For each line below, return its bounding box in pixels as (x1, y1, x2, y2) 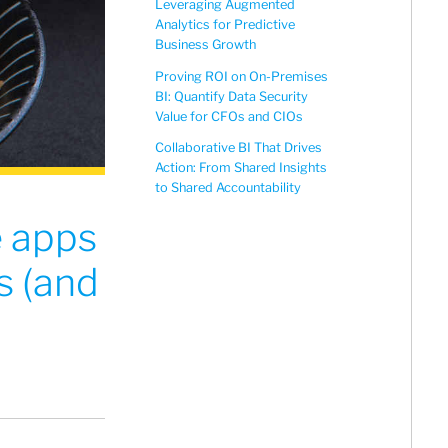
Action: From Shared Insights (155, 159, 327, 175)
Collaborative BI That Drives (155, 139, 322, 155)
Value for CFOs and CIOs (155, 108, 303, 124)
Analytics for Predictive (155, 17, 295, 33)
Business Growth (155, 37, 256, 53)
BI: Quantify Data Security (155, 88, 308, 104)
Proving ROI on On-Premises (155, 68, 328, 84)
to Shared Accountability (155, 179, 301, 195)
